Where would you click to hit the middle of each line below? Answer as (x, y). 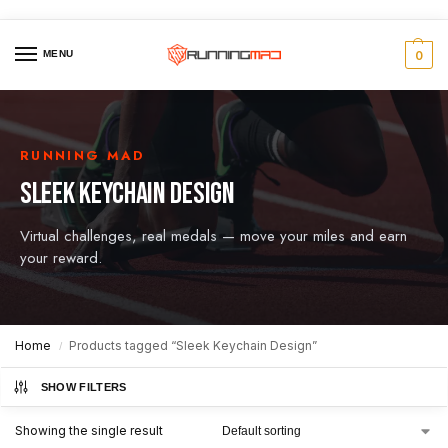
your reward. (61, 258)
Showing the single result (89, 431)
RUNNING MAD (83, 156)
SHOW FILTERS (83, 387)
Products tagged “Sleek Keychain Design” (193, 346)
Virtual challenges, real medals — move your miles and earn (213, 236)
